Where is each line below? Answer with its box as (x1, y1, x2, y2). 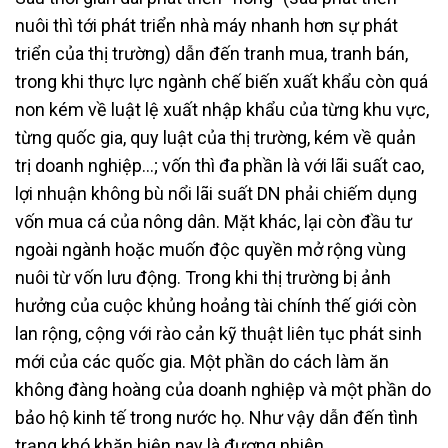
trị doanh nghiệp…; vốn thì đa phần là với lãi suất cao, (15, 154, 424, 176)
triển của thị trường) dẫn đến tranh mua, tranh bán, (15, 42, 408, 64)
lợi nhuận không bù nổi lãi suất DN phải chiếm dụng (15, 182, 417, 204)
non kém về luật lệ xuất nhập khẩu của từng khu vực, (15, 98, 429, 120)
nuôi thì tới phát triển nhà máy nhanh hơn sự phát (15, 14, 398, 36)
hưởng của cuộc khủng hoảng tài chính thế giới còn (15, 294, 417, 316)
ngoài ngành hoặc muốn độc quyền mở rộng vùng (15, 238, 406, 260)
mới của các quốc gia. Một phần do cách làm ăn (15, 350, 389, 372)
